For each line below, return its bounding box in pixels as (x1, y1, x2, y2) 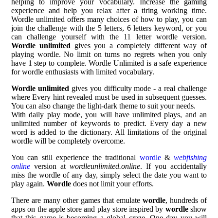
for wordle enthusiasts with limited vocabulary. (11, 68, 154, 76)
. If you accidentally (140, 162, 207, 170)
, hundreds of (165, 196, 207, 204)
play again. (11, 180, 47, 188)
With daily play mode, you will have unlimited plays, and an (11, 110, 207, 119)
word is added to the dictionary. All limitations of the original (11, 128, 207, 136)
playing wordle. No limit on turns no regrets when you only (11, 50, 207, 58)
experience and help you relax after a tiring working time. (11, 6, 207, 15)
